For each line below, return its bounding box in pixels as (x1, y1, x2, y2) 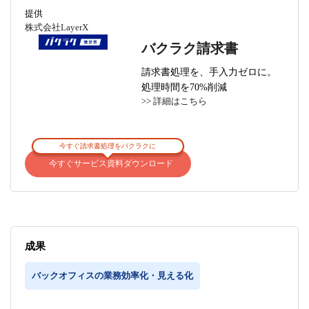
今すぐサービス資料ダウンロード (49, 159, 174, 169)
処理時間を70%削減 (141, 81, 228, 93)
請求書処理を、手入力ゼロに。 (141, 66, 277, 78)
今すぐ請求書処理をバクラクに (59, 142, 157, 150)
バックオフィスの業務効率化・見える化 (32, 270, 193, 281)
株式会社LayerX (25, 22, 88, 33)
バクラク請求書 (141, 41, 239, 57)
